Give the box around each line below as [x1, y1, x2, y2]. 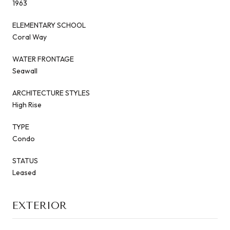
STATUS [12, 156, 38, 165]
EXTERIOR [12, 199, 67, 212]
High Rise [12, 100, 42, 109]
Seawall [12, 66, 37, 75]
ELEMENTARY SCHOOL [12, 20, 86, 30]
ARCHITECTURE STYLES [12, 88, 90, 98]
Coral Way [12, 32, 47, 42]
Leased [12, 167, 36, 177]
